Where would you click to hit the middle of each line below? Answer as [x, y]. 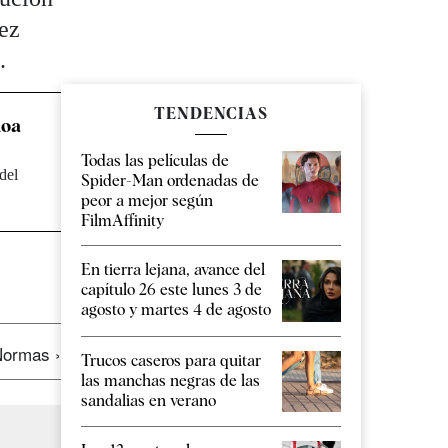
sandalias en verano [148, 400]
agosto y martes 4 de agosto [176, 310]
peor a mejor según [147, 201]
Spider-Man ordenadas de [170, 181]
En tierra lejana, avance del [173, 270]
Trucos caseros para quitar [171, 360]
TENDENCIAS [211, 114]
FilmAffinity [122, 221]
